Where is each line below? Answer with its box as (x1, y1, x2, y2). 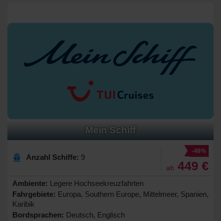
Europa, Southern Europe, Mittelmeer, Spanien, (56, 189, 209, 198)
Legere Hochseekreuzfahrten (48, 179, 144, 187)
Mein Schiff (85, 124, 136, 135)
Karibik (12, 199, 35, 208)
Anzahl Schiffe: (26, 152, 79, 161)
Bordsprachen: (12, 210, 64, 219)
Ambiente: (12, 179, 48, 187)
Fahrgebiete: (12, 189, 56, 198)
